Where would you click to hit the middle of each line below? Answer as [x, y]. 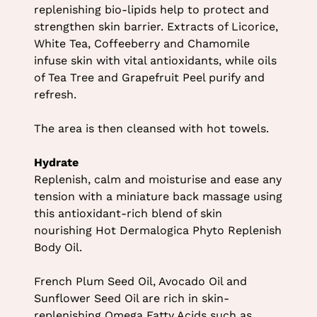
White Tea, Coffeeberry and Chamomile [142, 44]
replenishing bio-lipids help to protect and [151, 10]
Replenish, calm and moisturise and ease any [157, 180]
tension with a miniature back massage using [158, 197]
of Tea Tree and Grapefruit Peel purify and [149, 78]
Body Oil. [58, 248]
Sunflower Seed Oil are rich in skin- [131, 299]
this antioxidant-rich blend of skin [128, 214]
